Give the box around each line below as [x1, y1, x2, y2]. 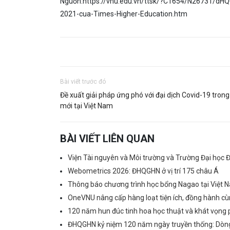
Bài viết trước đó [60, 78, 106, 85]
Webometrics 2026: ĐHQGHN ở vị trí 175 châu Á [68, 166, 219, 175]
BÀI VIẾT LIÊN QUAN [60, 132, 155, 145]
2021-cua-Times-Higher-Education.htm [60, 10, 187, 18]
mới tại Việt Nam [60, 101, 113, 110]
